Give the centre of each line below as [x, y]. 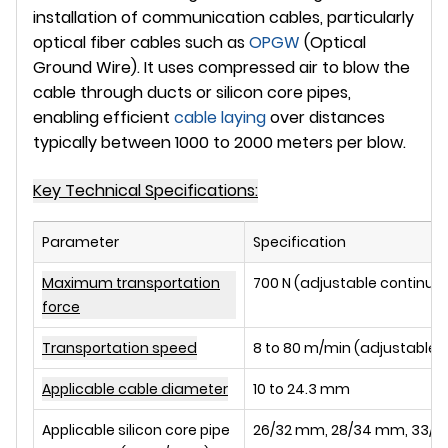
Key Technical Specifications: [145, 190]
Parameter [80, 241]
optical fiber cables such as [141, 42]
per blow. [369, 142]
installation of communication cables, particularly [223, 17]
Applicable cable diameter [135, 388]
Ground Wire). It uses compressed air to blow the [221, 67]
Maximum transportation [131, 282]
